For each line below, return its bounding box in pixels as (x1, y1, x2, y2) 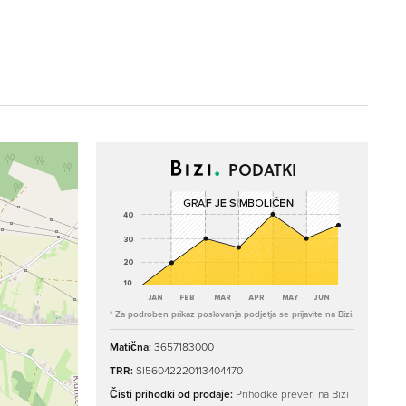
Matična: (110, 339, 154, 355)
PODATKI (223, 158, 296, 181)
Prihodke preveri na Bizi (236, 386, 349, 401)
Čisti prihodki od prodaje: (110, 386, 236, 402)
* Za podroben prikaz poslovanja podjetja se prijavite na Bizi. (110, 307, 353, 321)
